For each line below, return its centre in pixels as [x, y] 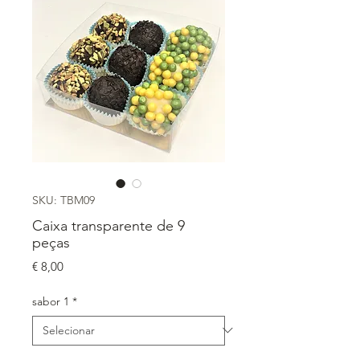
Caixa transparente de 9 [108, 225]
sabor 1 [51, 301]
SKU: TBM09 [63, 200]
